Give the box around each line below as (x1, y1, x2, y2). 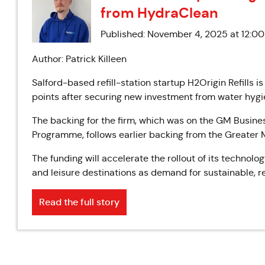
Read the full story (39, 196, 119, 208)
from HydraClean (101, 4, 218, 22)
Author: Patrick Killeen (32, 53, 127, 64)
